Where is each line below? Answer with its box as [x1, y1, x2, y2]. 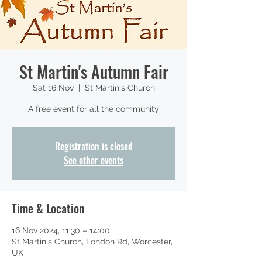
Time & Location [12, 199, 84, 217]
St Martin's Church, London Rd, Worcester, [12, 237, 173, 246]
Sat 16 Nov [32, 83, 74, 92]
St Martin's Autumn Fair [19, 60, 168, 84]
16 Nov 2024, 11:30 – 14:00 [12, 226, 110, 235]
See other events [64, 153, 123, 167]
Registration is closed [54, 139, 133, 153]
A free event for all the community [28, 104, 159, 113]
